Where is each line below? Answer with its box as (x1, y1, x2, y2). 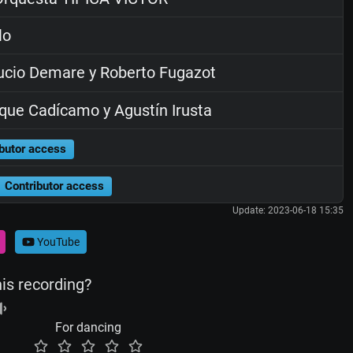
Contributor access (4, 179, 104, 193)
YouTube (34, 235, 80, 248)
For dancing (55, 320, 121, 336)
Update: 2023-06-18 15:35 (232, 205, 344, 217)
